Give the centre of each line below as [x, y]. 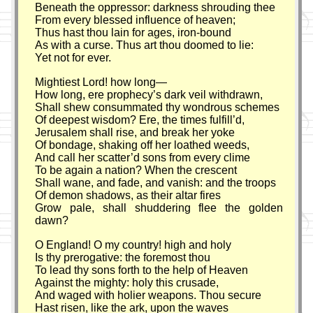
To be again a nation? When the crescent [136, 170]
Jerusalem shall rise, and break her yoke [135, 132]
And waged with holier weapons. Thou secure [148, 295]
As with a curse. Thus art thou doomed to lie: [145, 45]
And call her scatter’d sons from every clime [143, 157]
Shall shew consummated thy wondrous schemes [158, 107]
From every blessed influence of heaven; [136, 20]
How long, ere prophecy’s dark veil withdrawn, [149, 94]
